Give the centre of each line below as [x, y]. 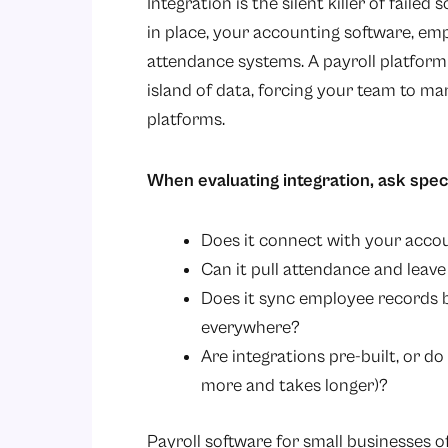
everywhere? [250, 328]
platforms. [186, 120]
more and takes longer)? [294, 386]
